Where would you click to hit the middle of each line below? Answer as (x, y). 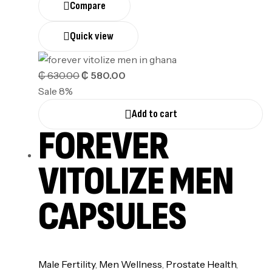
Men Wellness (131, 264)
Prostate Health (201, 264)
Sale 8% (56, 91)
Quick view (92, 36)
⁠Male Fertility (67, 264)
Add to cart (154, 114)
